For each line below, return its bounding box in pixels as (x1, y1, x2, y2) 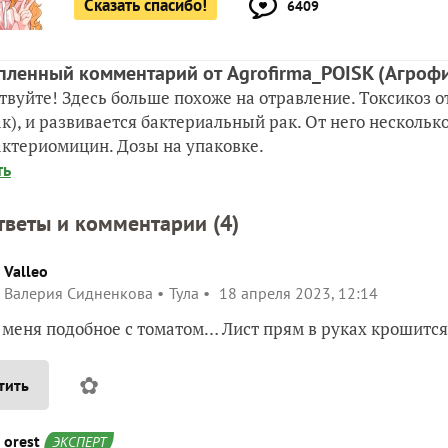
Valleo (4, 261, 48, 281)
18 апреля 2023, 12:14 (215, 283, 378, 303)
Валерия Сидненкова (4, 283, 153, 303)
